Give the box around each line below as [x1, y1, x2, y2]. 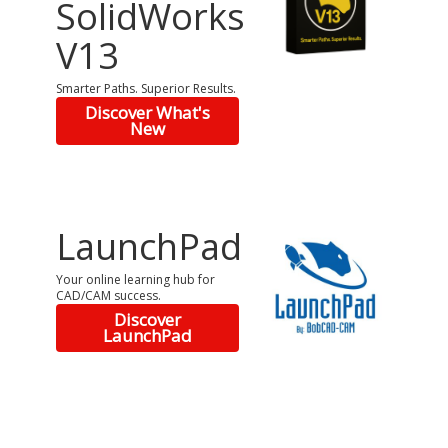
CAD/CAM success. [55, 286, 161, 304]
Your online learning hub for [55, 270, 215, 288]
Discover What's [85, 101, 210, 125]
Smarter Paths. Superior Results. [55, 80, 236, 98]
